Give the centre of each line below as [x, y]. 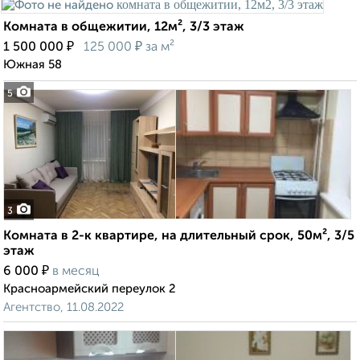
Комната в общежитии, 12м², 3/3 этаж [124, 28]
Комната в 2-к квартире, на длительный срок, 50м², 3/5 [179, 237]
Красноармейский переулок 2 [90, 289]
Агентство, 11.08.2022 [63, 308]
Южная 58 [33, 65]
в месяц [76, 272]
